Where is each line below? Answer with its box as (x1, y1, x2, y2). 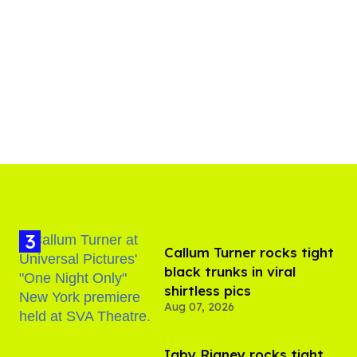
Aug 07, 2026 (164, 299, 234, 314)
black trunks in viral (164, 262, 296, 280)
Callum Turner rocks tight (164, 243, 334, 261)
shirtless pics (164, 281, 251, 299)
